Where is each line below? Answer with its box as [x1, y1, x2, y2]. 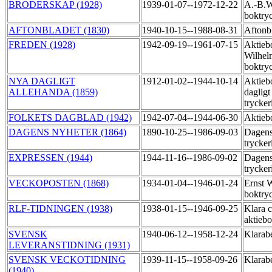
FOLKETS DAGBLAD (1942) [8, 112, 132, 123]
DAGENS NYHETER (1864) [8, 127, 126, 138]
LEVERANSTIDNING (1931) [8, 240, 130, 251]
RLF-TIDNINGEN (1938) [8, 203, 112, 214]
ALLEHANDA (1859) [8, 87, 98, 98]
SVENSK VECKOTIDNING [8, 254, 126, 265]
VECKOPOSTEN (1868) [8, 178, 109, 189]
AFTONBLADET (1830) [8, 25, 109, 36]
